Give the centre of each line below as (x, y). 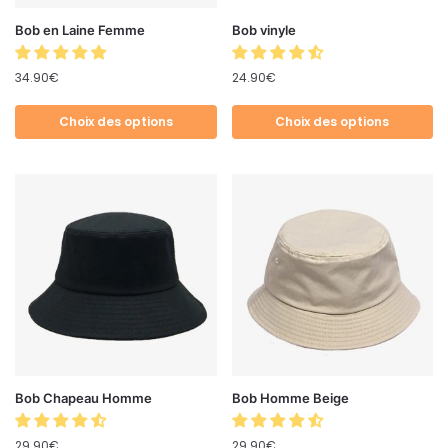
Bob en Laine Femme (80, 30)
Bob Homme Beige (290, 397)
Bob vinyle (263, 30)
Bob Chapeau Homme (83, 397)
